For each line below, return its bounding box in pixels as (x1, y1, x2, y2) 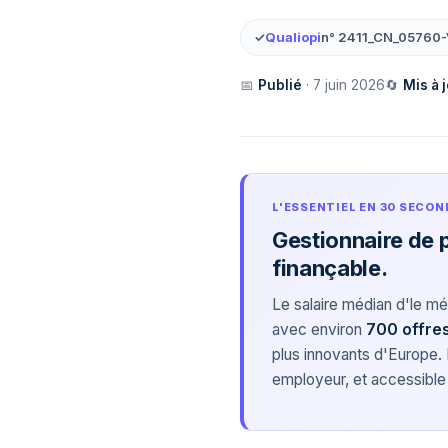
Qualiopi (265, 29, 321, 45)
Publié (258, 77, 302, 93)
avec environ (272, 320, 366, 339)
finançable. (272, 255, 388, 281)
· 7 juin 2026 (302, 77, 385, 93)
